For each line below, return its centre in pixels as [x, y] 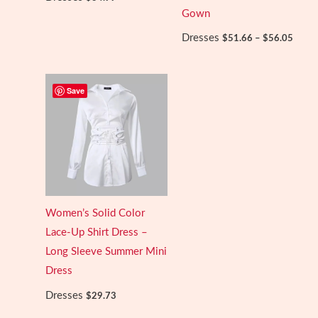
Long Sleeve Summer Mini [106, 252]
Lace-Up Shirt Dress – [96, 233]
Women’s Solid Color [95, 214]
